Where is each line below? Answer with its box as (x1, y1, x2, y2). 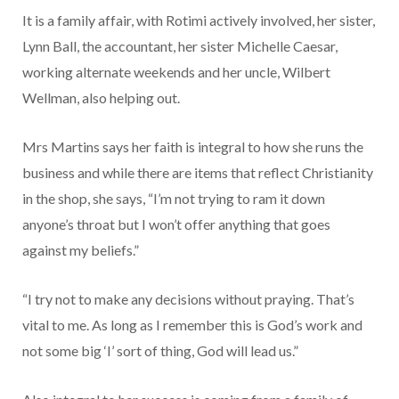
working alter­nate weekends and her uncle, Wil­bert (22, 63, 330, 81)
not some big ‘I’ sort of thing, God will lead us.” (22, 342, 298, 360)
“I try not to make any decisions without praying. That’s (22, 290, 354, 308)
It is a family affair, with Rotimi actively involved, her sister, (22, 12, 375, 29)
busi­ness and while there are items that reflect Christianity (22, 164, 373, 182)
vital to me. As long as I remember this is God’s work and (22, 316, 362, 334)
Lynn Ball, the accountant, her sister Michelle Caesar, (22, 37, 338, 55)
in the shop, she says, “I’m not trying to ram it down (22, 190, 325, 208)
